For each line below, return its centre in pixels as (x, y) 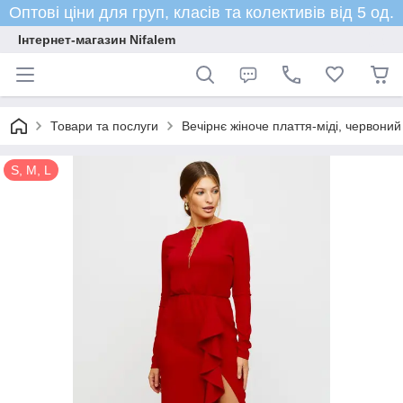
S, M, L (31, 170)
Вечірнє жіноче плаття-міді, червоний (291, 126)
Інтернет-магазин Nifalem (97, 40)
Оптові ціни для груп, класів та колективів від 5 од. (201, 13)
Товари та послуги (104, 126)
